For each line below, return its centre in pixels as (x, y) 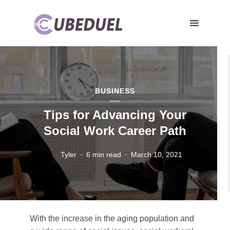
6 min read (104, 154)
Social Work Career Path (115, 130)
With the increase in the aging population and (112, 218)
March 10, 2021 (157, 154)
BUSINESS (115, 91)
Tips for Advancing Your (115, 114)
